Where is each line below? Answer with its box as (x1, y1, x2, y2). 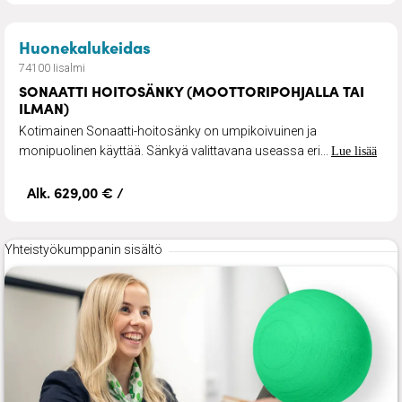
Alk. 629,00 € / (27, 181, 124, 202)
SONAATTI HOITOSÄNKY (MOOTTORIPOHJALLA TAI (19, 80, 364, 100)
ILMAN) (19, 97, 69, 118)
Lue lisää (331, 144, 377, 158)
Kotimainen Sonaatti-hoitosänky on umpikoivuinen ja (19, 123, 317, 138)
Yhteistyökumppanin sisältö (4, 241, 162, 257)
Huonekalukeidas (19, 34, 151, 58)
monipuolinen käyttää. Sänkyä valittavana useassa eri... (19, 143, 331, 158)
